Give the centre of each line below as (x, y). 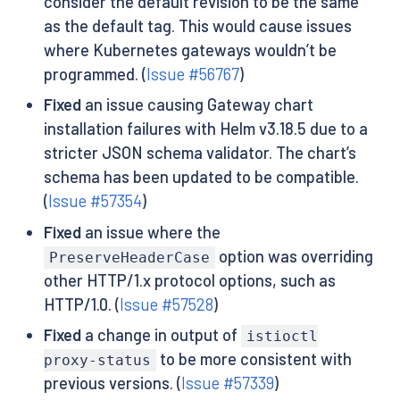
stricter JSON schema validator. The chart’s (200, 153)
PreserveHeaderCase (129, 257)
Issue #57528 (166, 304)
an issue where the (150, 232)
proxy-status (97, 360)
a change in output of (161, 334)
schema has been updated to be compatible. (201, 177)
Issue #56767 (192, 74)
